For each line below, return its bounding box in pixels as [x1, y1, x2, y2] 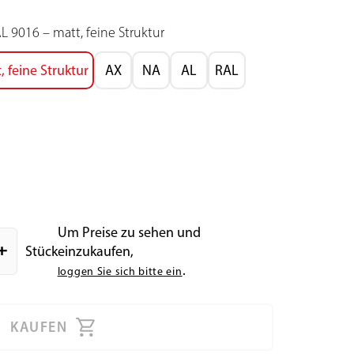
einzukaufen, [57, 243, 134, 260]
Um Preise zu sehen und [57, 224, 201, 241]
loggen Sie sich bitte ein [57, 265, 183, 278]
